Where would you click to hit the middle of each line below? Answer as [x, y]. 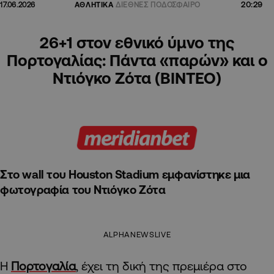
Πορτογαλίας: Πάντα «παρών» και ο [137, 60]
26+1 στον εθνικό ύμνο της [137, 42]
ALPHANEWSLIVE [137, 235]
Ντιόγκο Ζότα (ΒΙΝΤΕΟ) [137, 77]
